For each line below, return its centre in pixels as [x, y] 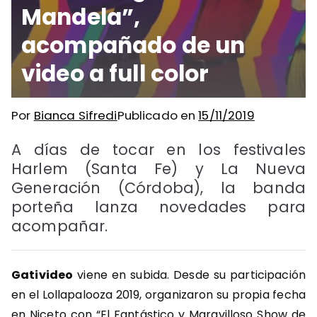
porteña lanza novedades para [158, 207]
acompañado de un [133, 46]
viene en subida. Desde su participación [189, 275]
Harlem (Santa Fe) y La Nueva [158, 169]
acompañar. [60, 226]
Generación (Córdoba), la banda [158, 188]
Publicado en [158, 116]
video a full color [115, 74]
